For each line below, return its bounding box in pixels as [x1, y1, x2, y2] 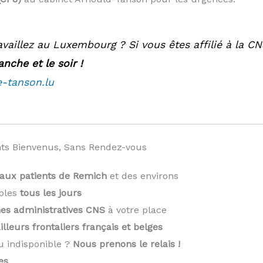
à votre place [104, 204, 167, 216]
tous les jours [19, 187, 82, 199]
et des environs [106, 170, 178, 182]
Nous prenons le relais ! [72, 238, 180, 250]
